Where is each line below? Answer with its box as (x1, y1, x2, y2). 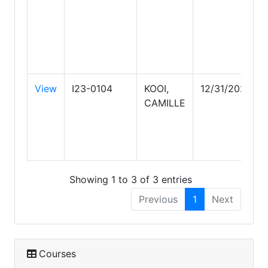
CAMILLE (144, 96, 185, 109)
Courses (39, 248, 76, 260)
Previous (139, 193, 178, 206)
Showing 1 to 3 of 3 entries (69, 173, 192, 186)
